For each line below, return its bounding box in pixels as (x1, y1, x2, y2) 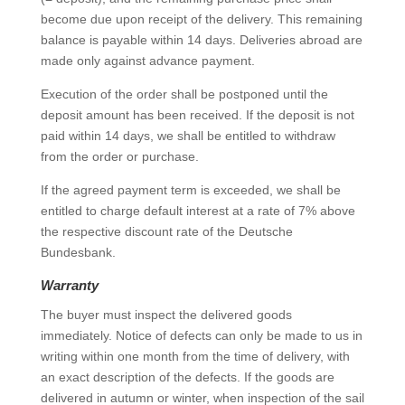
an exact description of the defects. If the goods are (40, 370, 334, 384)
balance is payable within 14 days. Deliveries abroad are (40, 33, 363, 47)
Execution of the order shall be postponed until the (40, 87, 328, 101)
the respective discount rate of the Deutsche (40, 224, 293, 239)
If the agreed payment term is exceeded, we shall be (40, 183, 341, 197)
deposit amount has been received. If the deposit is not (40, 108, 354, 122)
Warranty (40, 278, 99, 293)
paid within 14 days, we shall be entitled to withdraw (40, 128, 335, 143)
